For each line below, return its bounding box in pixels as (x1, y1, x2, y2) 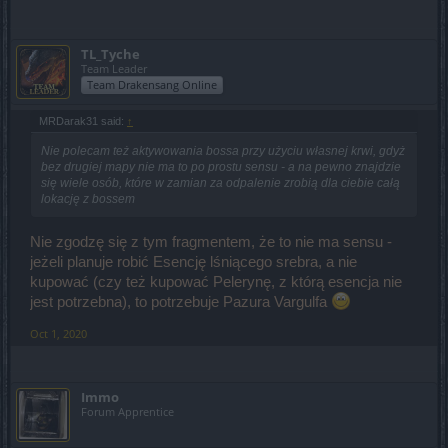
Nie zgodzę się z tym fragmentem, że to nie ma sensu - (30, 234, 392, 251)
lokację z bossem (41, 191, 135, 206)
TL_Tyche (81, 44, 140, 63)
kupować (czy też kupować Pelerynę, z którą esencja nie (30, 274, 402, 291)
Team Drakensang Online (87, 76, 217, 92)
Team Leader (81, 60, 147, 76)
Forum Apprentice (81, 404, 174, 420)
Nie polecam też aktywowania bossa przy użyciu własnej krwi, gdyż (41, 143, 405, 158)
